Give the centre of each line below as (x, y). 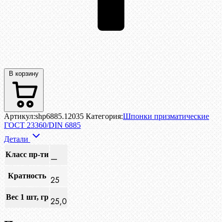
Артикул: (20, 116)
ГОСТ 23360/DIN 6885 (42, 125)
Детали (17, 139)
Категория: (104, 116)
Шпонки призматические (166, 116)
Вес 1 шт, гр (27, 197)
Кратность (27, 176)
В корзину (24, 74)
